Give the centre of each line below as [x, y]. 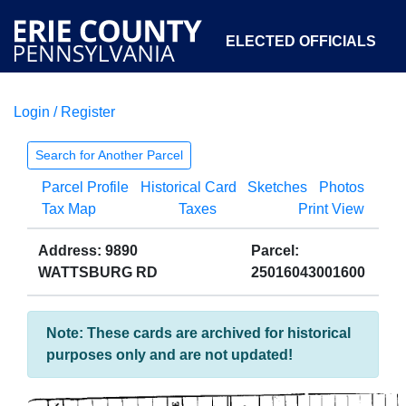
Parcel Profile [85, 187]
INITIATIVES [334, 125]
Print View [331, 209]
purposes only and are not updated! [169, 355]
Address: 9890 [88, 251]
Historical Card [188, 187]
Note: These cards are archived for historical [198, 333]
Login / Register [64, 112]
